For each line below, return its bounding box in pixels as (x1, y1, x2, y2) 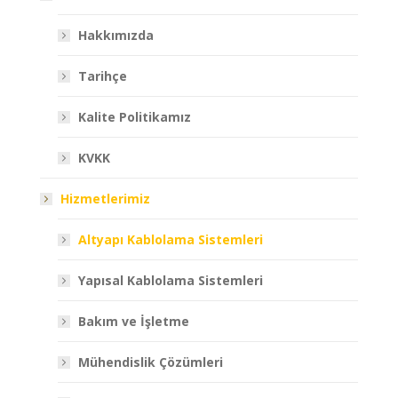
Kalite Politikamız (78, 107, 191, 125)
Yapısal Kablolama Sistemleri (78, 271, 263, 289)
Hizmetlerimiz (60, 189, 150, 207)
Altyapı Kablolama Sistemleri (78, 230, 263, 248)
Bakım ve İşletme (78, 312, 189, 330)
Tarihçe (78, 67, 127, 84)
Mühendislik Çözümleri (78, 353, 223, 370)
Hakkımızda (78, 26, 154, 44)
